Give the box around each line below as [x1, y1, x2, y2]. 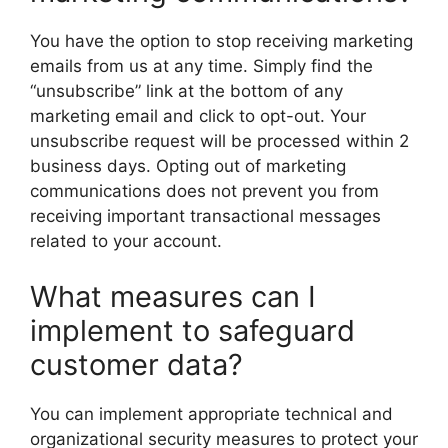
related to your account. [30, 231, 222, 251]
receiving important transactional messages [30, 206, 381, 226]
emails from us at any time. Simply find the [30, 56, 373, 76]
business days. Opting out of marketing [30, 156, 346, 176]
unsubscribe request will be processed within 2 [30, 131, 409, 151]
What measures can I [30, 278, 316, 314]
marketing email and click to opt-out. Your [30, 106, 366, 126]
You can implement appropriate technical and [30, 403, 393, 424]
